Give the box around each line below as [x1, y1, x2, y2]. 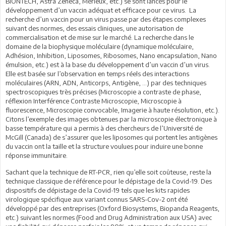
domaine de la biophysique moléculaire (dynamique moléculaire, [6, 42, 194, 50]
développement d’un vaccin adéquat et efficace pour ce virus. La [6, 6, 196, 14]
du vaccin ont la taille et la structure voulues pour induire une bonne [6, 142, 203, 150]
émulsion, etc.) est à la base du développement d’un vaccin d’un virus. [6, 60, 210, 69]
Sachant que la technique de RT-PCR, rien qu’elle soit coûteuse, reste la [6, 167, 211, 176]
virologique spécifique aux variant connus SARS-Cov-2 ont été [6, 195, 188, 203]
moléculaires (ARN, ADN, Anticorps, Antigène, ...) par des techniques [6, 78, 206, 87]
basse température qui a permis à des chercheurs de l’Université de [6, 124, 202, 132]
